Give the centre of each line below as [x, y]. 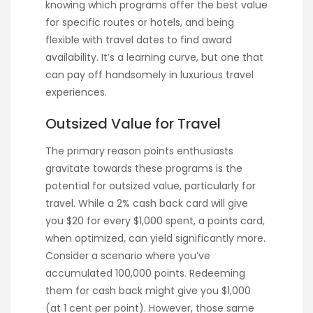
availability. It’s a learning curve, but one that [154, 58]
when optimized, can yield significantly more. [155, 239]
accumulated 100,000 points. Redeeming [145, 274]
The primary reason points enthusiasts [139, 151]
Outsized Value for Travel [133, 124]
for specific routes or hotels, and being [140, 23]
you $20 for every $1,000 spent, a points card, [155, 221]
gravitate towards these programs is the [144, 169]
